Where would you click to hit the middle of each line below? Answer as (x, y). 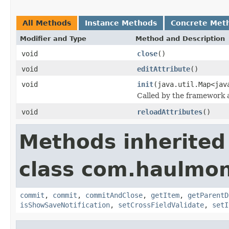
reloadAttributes (170, 112)
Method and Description (180, 38)
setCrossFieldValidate (161, 205)
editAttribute (164, 69)
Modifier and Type (53, 38)
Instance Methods (121, 23)
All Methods (47, 23)
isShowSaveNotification (65, 205)
